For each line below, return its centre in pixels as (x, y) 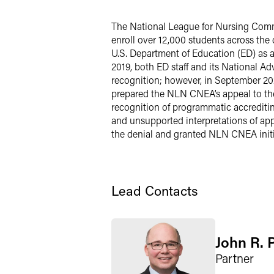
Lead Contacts (154, 191)
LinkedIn (156, 16)
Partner (235, 258)
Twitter (153, 40)
